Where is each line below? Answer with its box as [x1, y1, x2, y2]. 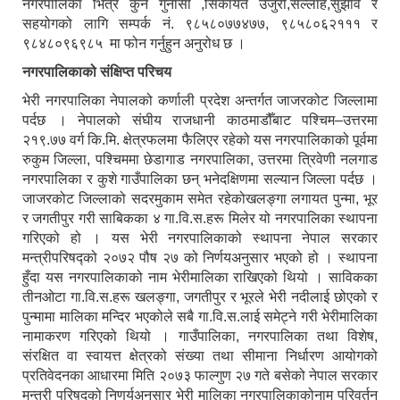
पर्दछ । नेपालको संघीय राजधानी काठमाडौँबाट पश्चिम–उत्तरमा [22, 112, 378, 128]
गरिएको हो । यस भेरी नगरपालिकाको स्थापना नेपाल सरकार [22, 229, 378, 246]
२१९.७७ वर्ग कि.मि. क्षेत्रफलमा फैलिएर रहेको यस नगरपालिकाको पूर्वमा [22, 131, 378, 147]
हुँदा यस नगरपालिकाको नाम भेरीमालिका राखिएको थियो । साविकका [22, 269, 378, 285]
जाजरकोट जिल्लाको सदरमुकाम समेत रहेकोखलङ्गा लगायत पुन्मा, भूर [22, 190, 378, 206]
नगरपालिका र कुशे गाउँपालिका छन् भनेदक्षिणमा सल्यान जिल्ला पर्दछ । [22, 171, 378, 187]
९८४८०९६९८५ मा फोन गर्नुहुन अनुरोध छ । [22, 35, 246, 51]
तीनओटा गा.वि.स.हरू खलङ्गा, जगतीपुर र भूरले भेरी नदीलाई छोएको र [22, 288, 378, 304]
